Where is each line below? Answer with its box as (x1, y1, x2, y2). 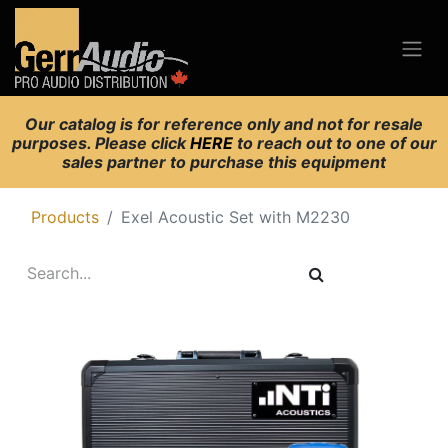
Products (31, 207, 99, 227)
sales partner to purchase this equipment (62, 152, 386, 172)
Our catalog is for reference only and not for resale (25, 114, 423, 134)
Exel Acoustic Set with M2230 (121, 207, 350, 227)
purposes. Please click (11, 133, 190, 153)
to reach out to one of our (236, 133, 437, 153)
